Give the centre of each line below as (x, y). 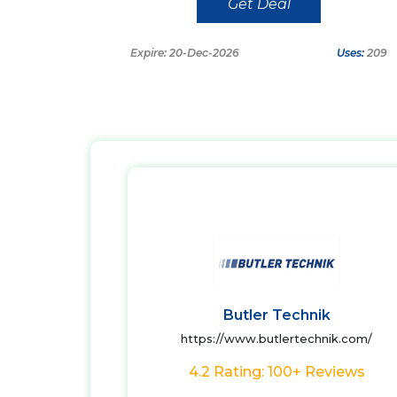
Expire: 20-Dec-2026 (185, 53)
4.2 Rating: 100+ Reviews (276, 372)
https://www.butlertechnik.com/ (276, 339)
